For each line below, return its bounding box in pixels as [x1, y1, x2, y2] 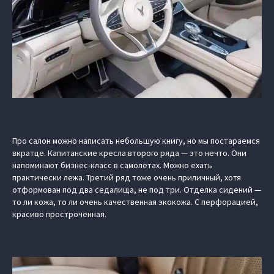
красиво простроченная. [12, 209, 106, 220]
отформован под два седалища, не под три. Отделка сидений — [12, 184, 261, 196]
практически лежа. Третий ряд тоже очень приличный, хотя [12, 172, 241, 183]
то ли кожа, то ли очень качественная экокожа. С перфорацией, [12, 196, 258, 208]
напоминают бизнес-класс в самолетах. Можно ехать [12, 160, 212, 171]
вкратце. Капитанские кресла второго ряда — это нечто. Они [12, 147, 246, 159]
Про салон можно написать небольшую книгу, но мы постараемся [12, 135, 260, 147]
